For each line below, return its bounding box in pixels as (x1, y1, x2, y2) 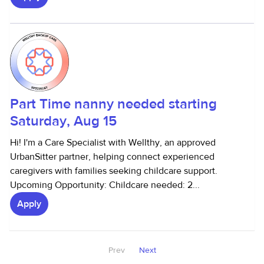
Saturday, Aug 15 (10, 112, 117, 130)
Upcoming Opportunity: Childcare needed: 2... (10, 179, 200, 191)
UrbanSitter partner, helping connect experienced (10, 151, 214, 163)
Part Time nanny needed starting (10, 95, 217, 113)
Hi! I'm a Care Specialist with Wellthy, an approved (10, 137, 216, 148)
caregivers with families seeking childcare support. (10, 165, 217, 177)
